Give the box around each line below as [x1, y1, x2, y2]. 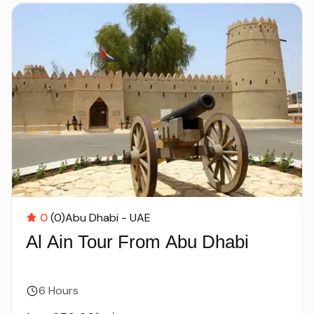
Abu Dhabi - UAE [65, 210, 151, 225]
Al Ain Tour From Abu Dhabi [26, 231, 249, 252]
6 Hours [39, 283, 78, 298]
